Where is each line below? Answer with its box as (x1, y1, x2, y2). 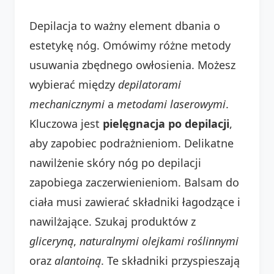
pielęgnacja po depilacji (103, 116, 229, 131)
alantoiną (54, 253, 101, 268)
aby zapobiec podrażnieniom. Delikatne (29, 135, 234, 150)
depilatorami (118, 76, 181, 92)
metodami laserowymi (117, 96, 226, 111)
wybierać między (29, 76, 118, 92)
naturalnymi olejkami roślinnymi (80, 233, 239, 248)
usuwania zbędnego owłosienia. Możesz (29, 57, 235, 72)
